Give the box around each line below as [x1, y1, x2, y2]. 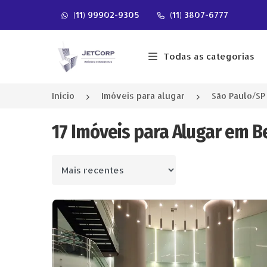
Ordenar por [52, 164, 107, 175]
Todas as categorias [163, 51, 254, 62]
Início [52, 91, 74, 101]
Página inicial [52, 40, 132, 55]
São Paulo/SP [212, 91, 265, 101]
